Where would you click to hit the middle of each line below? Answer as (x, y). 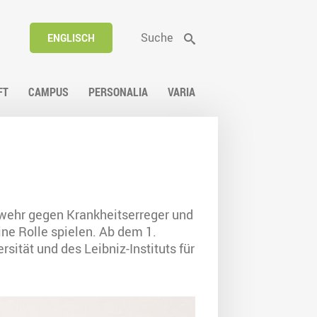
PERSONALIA (118, 92)
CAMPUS (48, 92)
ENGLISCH (71, 38)
